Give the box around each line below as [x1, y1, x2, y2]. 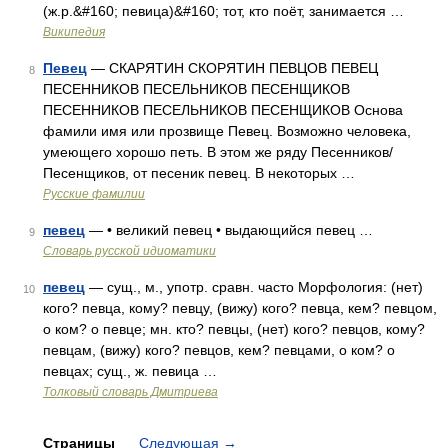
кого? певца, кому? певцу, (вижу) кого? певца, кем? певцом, [43, 300, 437, 316]
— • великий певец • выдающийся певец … [85, 222, 373, 238]
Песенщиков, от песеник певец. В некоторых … [43, 165, 355, 181]
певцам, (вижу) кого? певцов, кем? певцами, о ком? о [43, 342, 395, 358]
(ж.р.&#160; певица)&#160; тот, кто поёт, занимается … [43, 3, 404, 19]
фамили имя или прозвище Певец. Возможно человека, [43, 123, 411, 139]
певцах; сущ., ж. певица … [43, 363, 217, 379]
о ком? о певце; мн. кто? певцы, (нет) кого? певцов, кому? [43, 321, 425, 337]
